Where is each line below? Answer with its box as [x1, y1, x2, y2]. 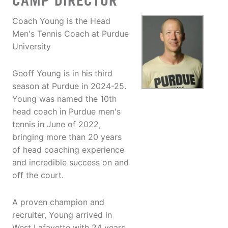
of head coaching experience [12, 145, 124, 155]
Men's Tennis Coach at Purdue [12, 28, 129, 39]
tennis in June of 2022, [12, 119, 101, 130]
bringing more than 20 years [12, 132, 122, 142]
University [12, 41, 51, 52]
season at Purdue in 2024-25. [12, 81, 126, 92]
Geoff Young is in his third [12, 68, 112, 79]
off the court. [12, 170, 64, 181]
